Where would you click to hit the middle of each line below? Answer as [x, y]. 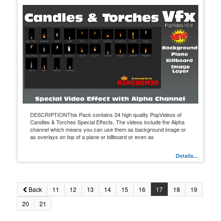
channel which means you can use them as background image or [108, 129]
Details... [186, 155]
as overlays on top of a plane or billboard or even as [92, 136]
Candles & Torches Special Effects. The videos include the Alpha [107, 122]
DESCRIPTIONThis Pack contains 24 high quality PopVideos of [106, 114]
